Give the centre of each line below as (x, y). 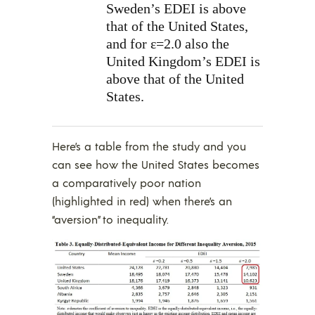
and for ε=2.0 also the (168, 43)
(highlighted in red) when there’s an (142, 200)
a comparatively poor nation (127, 182)
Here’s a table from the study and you (149, 146)
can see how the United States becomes (156, 164)
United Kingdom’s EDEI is (183, 61)
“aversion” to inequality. (110, 219)
